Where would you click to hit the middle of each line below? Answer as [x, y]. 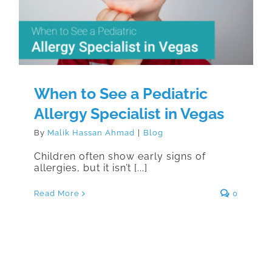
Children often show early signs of [120, 157]
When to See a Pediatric [121, 94]
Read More [57, 194]
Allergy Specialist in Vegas [129, 114]
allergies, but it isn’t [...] [91, 168]
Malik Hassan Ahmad [91, 133]
